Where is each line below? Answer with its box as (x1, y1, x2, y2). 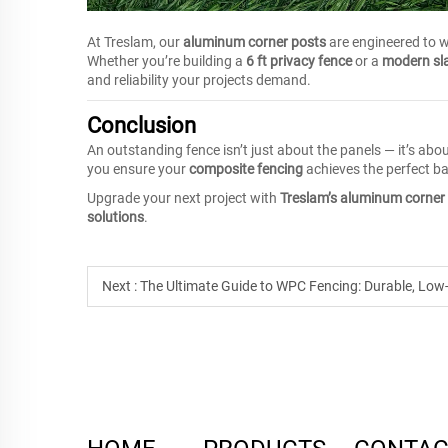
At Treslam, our (87, 34, 183, 50)
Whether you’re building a (87, 53, 246, 69)
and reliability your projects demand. (87, 72, 311, 88)
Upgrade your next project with (87, 190, 280, 206)
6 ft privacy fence (246, 53, 352, 69)
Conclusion (87, 113, 196, 138)
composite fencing (189, 161, 303, 177)
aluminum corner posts (183, 34, 326, 50)
